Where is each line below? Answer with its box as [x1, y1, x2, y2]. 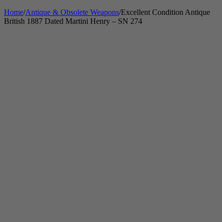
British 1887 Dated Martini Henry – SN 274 [4, 16, 142, 25]
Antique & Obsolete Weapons [25, 7, 119, 16]
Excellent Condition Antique [121, 7, 210, 16]
